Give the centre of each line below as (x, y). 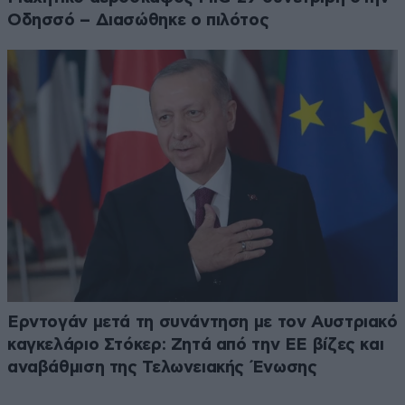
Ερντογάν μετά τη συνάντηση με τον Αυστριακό (202, 323)
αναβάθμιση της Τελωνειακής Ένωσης (162, 368)
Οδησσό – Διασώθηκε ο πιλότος (138, 21)
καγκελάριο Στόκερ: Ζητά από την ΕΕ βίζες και (196, 345)
